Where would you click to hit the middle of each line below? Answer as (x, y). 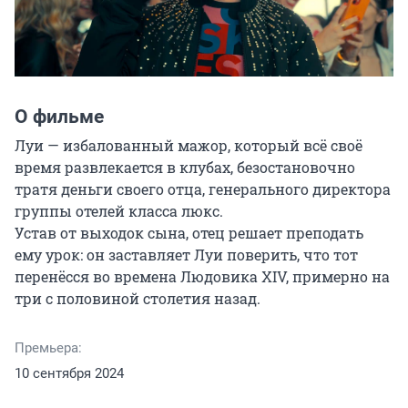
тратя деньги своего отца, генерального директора (203, 189)
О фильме (59, 117)
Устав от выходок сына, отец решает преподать (189, 233)
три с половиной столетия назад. (138, 299)
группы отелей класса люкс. (119, 211)
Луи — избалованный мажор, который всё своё (189, 146)
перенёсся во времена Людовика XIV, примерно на (202, 277)
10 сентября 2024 (69, 374)
